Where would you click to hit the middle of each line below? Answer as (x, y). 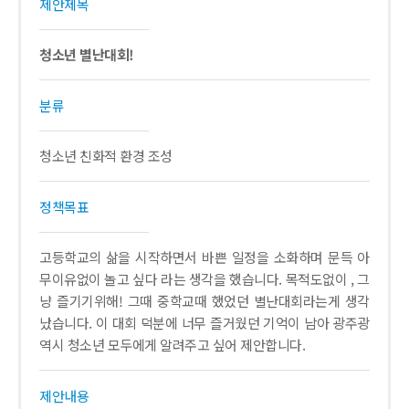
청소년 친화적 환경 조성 (106, 156)
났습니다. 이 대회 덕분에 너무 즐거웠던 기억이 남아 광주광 (204, 323)
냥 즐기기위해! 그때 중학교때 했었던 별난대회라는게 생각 (204, 301)
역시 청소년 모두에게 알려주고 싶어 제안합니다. (173, 345)
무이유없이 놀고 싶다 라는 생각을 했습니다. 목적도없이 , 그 (204, 279)
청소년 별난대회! (87, 54)
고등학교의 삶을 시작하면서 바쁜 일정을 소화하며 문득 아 (204, 257)
